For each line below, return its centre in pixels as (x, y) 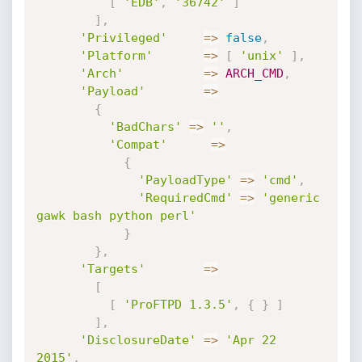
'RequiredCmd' (185, 198)
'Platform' (116, 56)
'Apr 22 (250, 340)
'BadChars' (145, 127)
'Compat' (138, 145)
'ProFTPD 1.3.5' (178, 305)
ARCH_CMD (254, 74)
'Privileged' (123, 38)
